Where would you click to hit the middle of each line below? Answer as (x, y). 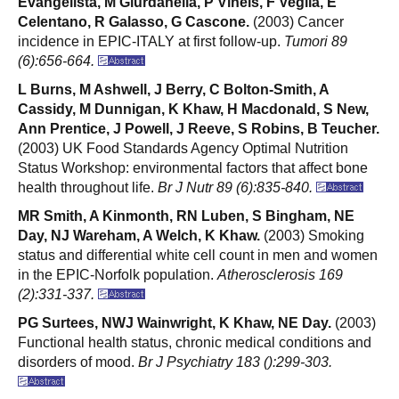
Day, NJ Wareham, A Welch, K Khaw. (139, 235)
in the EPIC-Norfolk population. (118, 274)
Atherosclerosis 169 (280, 274)
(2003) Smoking (312, 235)
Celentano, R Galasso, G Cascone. (134, 21)
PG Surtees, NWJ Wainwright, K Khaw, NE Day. (175, 322)
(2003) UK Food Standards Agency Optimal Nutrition (183, 148)
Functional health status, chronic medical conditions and (195, 342)
